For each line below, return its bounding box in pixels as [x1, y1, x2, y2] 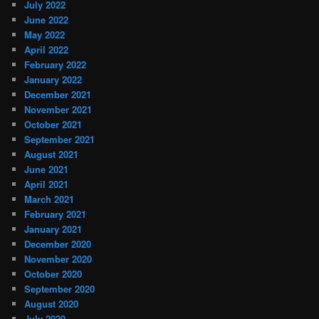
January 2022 [24, 72, 83, 86]
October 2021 [24, 117, 83, 131]
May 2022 [24, 27, 66, 41]
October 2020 [24, 266, 83, 281]
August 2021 [24, 147, 79, 161]
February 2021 [24, 206, 87, 221]
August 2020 [24, 296, 79, 310]
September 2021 [24, 132, 95, 146]
